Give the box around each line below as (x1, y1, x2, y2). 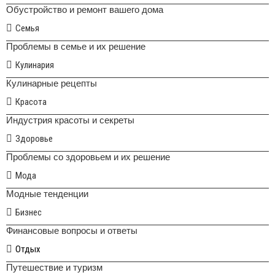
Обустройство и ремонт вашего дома (6, 4, 163, 15)
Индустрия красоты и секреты (6, 114, 134, 125)
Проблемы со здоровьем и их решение (6, 151, 170, 162)
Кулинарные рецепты (6, 77, 97, 88)
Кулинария (15, 59, 54, 71)
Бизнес (15, 206, 42, 218)
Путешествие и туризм (6, 261, 103, 273)
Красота (15, 96, 47, 107)
